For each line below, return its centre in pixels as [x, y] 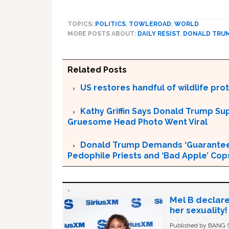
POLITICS [110, 24]
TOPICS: [81, 24]
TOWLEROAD [150, 24]
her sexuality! [199, 210]
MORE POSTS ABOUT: [102, 33]
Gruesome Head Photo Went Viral [138, 122]
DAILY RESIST [159, 33]
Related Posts [97, 70]
